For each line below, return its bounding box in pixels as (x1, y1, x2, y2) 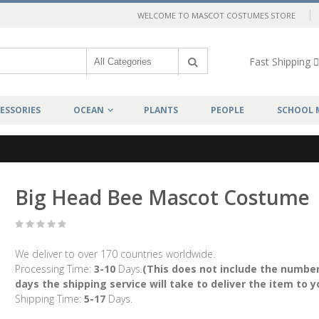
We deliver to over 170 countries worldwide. (14, 247, 215, 261)
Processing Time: (14, 262, 94, 276)
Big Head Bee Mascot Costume (14, 184, 310, 211)
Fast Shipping (249, 55, 311, 68)
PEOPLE (211, 104, 244, 116)
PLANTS (144, 104, 178, 116)
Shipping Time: (14, 292, 84, 306)
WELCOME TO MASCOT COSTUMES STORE (137, 10, 296, 21)
